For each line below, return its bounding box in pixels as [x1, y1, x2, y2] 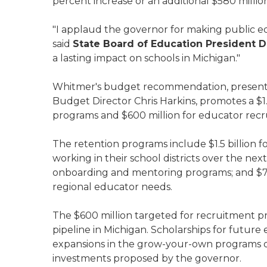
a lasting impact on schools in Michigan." [52, 52, 240, 64]
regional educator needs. [52, 181, 172, 193]
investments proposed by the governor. [52, 253, 241, 264]
